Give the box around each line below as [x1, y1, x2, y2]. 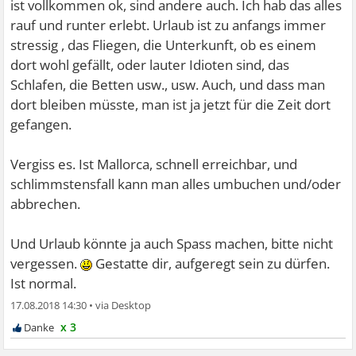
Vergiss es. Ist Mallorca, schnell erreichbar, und [10, 155, 298, 174]
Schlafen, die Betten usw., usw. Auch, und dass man [10, 75, 326, 95]
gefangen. [10, 115, 72, 134]
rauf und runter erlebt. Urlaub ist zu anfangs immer [10, 16, 327, 35]
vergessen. [10, 254, 81, 273]
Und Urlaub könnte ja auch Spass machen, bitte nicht [10, 234, 334, 253]
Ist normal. [10, 274, 77, 293]
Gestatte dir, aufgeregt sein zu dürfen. [92, 254, 331, 273]
